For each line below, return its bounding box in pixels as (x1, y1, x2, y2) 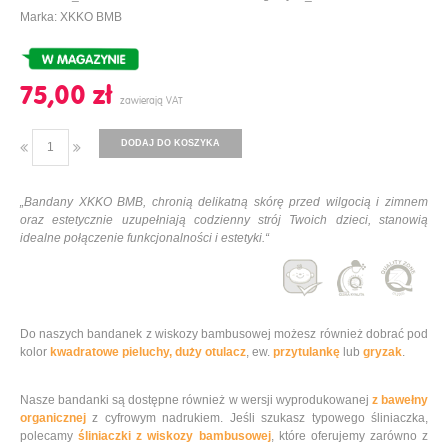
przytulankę (273, 344, 340, 359)
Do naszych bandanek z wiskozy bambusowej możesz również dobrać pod (20, 326, 428, 341)
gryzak (363, 344, 402, 359)
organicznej (20, 410, 86, 425)
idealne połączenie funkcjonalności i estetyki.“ (20, 230, 269, 245)
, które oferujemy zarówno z (270, 428, 428, 443)
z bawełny (371, 392, 429, 407)
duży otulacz (175, 344, 246, 359)
